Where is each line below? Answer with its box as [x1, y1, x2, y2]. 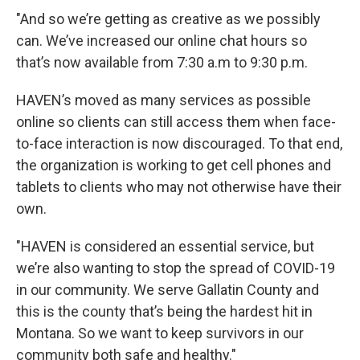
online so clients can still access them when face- [16, 113, 336, 130]
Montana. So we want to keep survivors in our [16, 325, 304, 342]
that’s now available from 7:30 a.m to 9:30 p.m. [16, 54, 308, 71]
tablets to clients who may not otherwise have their [16, 178, 342, 195]
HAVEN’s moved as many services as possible [16, 92, 311, 108]
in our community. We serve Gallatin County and [16, 281, 319, 298]
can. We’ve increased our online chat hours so [16, 32, 307, 49]
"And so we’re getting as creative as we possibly [16, 10, 321, 27]
